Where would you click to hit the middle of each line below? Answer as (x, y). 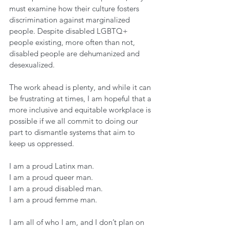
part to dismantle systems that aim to (73, 132)
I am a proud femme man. (54, 200)
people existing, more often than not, (73, 42)
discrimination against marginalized (71, 20)
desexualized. (33, 65)
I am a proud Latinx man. (53, 166)
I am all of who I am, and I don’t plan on (78, 222)
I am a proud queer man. (52, 177)
